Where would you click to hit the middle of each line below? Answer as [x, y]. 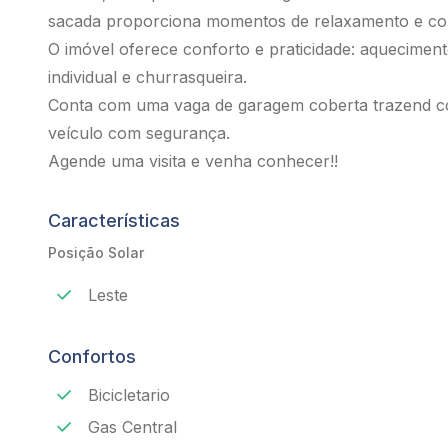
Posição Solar [96, 252]
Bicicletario [129, 395]
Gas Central [132, 427]
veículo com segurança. [139, 133]
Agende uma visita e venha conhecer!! [193, 161]
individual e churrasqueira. [147, 77]
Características [114, 220]
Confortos [92, 356]
